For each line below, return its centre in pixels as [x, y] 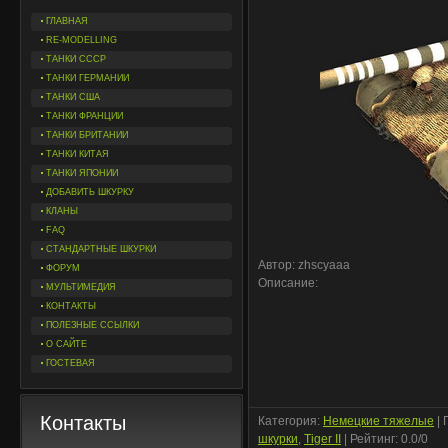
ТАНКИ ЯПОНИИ [82, 173]
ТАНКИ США [73, 97]
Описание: [288, 283]
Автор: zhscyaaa [304, 265]
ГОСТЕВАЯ [70, 363]
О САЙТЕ [66, 344]
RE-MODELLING [81, 40]
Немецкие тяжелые [378, 421]
